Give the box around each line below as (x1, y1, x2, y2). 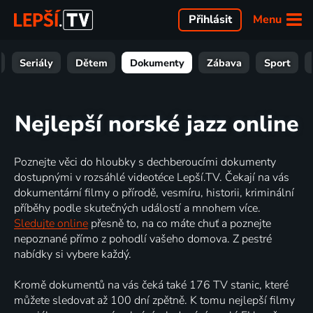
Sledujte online (14, 215, 88, 231)
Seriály (19, 55, 53, 70)
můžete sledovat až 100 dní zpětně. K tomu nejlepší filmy (14, 292, 295, 308)
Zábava (206, 55, 242, 70)
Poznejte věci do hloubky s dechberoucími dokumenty (14, 154, 276, 170)
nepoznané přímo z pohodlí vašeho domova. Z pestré (14, 231, 272, 247)
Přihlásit (188, 12, 232, 28)
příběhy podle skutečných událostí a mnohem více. (14, 200, 261, 216)
